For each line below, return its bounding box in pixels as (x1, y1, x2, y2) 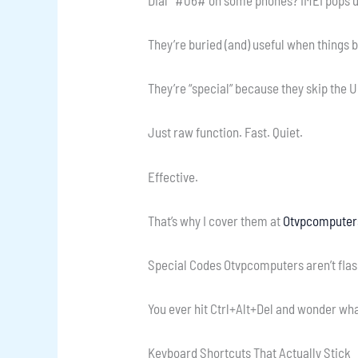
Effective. (148, 168, 199, 185)
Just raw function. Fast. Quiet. (148, 124, 304, 141)
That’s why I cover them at (148, 212, 284, 229)
